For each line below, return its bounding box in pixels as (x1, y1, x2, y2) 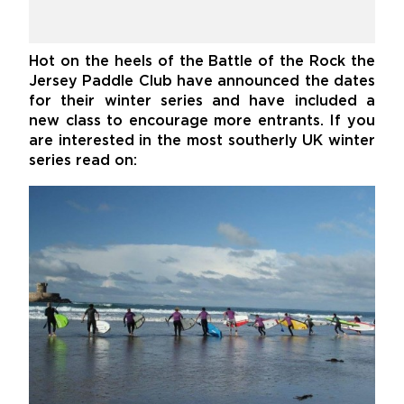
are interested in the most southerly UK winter (29, 133, 375, 148)
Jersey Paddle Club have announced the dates (29, 74, 375, 88)
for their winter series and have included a (29, 94, 375, 108)
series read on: (29, 153, 137, 168)
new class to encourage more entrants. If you (29, 114, 375, 128)
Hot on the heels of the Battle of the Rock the (29, 54, 375, 69)
